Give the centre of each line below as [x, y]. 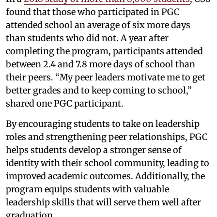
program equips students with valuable [87, 189]
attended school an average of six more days [98, 25]
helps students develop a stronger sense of [94, 150]
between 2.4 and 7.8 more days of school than [101, 64]
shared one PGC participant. [66, 103]
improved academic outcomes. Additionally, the [105, 176]
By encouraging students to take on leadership [103, 124]
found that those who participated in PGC [93, 12]
